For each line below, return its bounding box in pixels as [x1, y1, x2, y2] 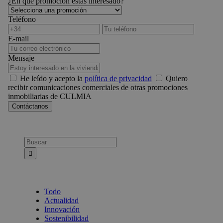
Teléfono [7, 15, 36, 24]
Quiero [165, 74, 188, 83]
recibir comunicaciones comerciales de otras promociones [7, 83, 188, 92]
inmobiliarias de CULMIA [7, 92, 92, 101]
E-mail [7, 34, 29, 43]
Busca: [24, 136, 46, 145]
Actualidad [44, 196, 79, 205]
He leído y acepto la [19, 74, 85, 83]
